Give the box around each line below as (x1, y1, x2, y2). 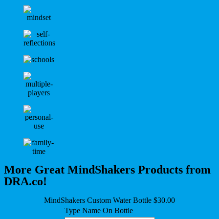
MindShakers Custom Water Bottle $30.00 (44, 196, 175, 205)
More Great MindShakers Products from (4, 163, 211, 176)
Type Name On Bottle (64, 206, 133, 215)
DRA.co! (4, 175, 47, 188)
